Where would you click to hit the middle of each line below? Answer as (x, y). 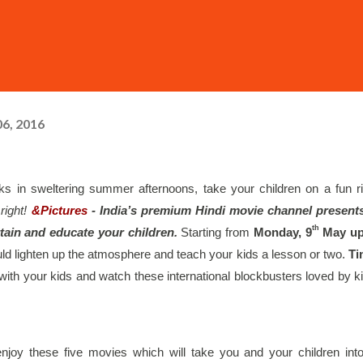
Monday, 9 (282, 233)
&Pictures (59, 211)
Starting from (217, 233)
